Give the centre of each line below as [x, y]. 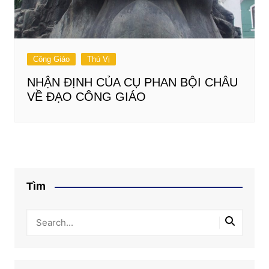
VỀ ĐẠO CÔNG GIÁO [86, 97]
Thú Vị [98, 59]
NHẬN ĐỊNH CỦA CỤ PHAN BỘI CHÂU [132, 83]
